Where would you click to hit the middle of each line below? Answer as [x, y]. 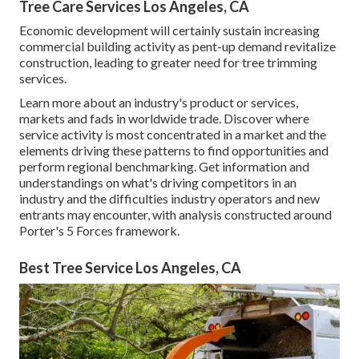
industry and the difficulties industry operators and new [169, 199]
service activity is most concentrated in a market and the [173, 135]
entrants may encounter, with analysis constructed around [175, 215]
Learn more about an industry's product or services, [159, 103]
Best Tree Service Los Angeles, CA [130, 268]
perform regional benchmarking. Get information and [164, 167]
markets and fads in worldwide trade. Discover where [164, 119]
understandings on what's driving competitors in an [158, 183]
